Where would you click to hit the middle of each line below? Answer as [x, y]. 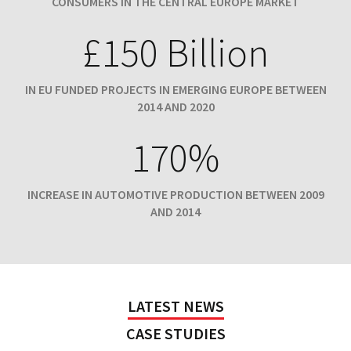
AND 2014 [175, 212]
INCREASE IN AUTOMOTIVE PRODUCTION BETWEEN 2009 [175, 195]
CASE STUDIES [175, 334]
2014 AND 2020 [175, 107]
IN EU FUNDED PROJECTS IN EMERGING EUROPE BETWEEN [175, 90]
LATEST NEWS [175, 306]
